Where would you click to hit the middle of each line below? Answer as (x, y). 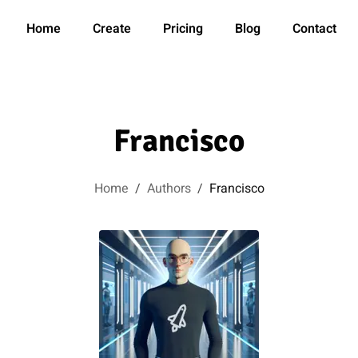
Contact (314, 29)
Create (112, 29)
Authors (169, 189)
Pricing (183, 29)
